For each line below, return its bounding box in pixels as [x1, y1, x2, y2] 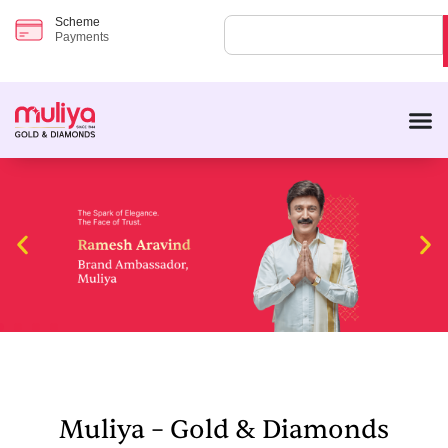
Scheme [55, 15, 100, 29]
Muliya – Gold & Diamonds [59, 412, 389, 446]
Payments [55, 30, 109, 44]
